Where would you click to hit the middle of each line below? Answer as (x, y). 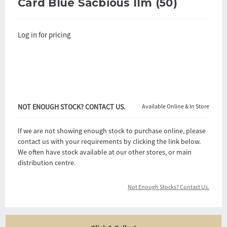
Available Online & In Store (176, 106)
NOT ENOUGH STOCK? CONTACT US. (71, 107)
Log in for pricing (44, 34)
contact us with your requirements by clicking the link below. (109, 141)
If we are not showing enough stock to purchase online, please (112, 130)
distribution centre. (47, 162)
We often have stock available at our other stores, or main (105, 152)
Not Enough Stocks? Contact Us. (168, 186)
